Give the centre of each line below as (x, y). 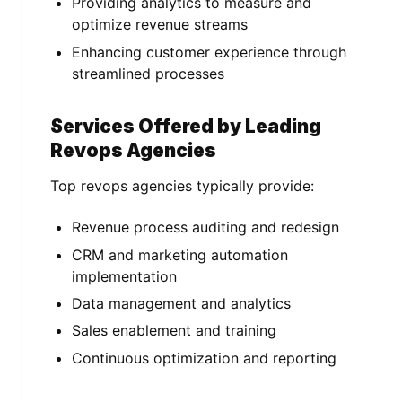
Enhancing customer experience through (209, 52)
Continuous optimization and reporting (204, 358)
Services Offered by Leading (186, 126)
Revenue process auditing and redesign (205, 227)
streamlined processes (148, 73)
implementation (124, 276)
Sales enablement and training (174, 331)
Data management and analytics (181, 304)
